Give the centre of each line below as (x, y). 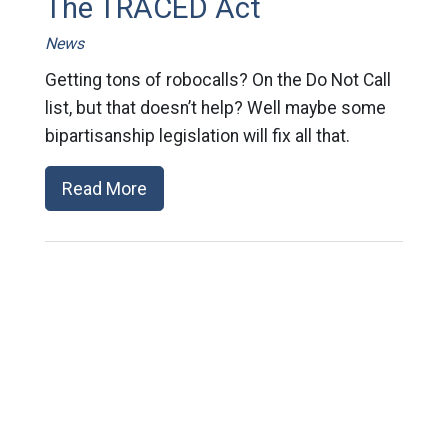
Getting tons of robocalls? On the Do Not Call (217, 79)
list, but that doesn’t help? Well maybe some (215, 107)
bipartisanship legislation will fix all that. (197, 135)
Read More (104, 188)
